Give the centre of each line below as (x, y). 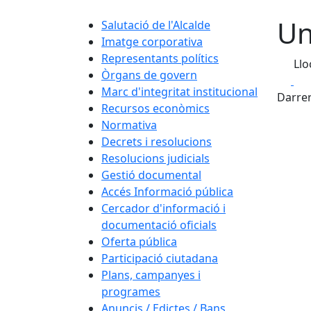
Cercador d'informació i (163, 208)
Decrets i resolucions (157, 141)
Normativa (129, 125)
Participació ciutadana (160, 258)
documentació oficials (159, 225)
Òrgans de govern (149, 75)
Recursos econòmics (155, 108)
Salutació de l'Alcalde (156, 25)
